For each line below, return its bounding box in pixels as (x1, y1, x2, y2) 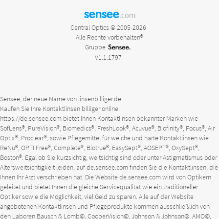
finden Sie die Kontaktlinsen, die (128, 162, 218, 172)
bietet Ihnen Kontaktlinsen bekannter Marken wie (62, 113, 198, 123)
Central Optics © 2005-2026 (70, 23, 146, 32)
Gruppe (85, 43, 106, 52)
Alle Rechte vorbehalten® (76, 33, 143, 42)
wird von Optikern (161, 172, 211, 181)
